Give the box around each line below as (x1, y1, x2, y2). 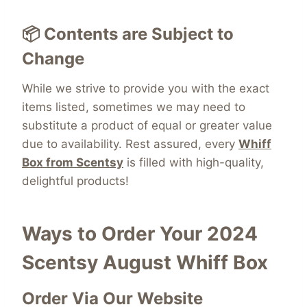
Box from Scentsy (22, 156, 123, 170)
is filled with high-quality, (123, 156, 264, 170)
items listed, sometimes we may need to (22, 100, 245, 114)
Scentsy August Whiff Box (22, 251, 268, 275)
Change (22, 49, 84, 69)
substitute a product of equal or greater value (22, 119, 272, 133)
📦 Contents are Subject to (22, 24, 234, 45)
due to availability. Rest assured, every (22, 137, 238, 151)
